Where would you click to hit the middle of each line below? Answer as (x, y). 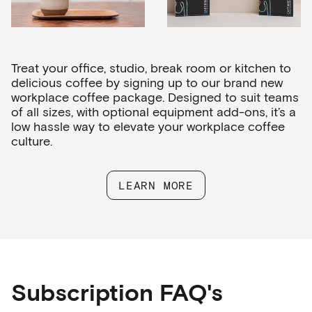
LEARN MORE (156, 185)
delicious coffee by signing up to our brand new (147, 82)
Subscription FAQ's (117, 291)
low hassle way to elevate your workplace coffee (148, 126)
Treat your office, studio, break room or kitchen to (151, 67)
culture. (32, 140)
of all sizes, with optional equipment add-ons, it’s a (154, 111)
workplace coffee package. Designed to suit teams (155, 96)
